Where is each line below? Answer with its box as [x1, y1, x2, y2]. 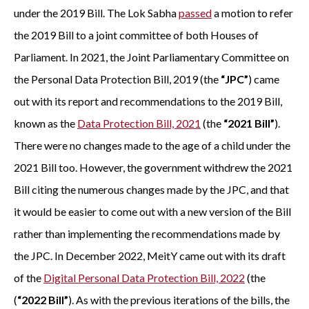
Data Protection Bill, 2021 [77, 117, 201, 130]
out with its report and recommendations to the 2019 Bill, [14, 94, 282, 108]
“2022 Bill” [17, 293, 68, 306]
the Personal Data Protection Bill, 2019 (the [14, 72, 221, 86]
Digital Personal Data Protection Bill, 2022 [43, 271, 245, 284]
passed [179, 6, 212, 19]
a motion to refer [212, 6, 293, 19]
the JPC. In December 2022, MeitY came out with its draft [14, 249, 286, 262]
